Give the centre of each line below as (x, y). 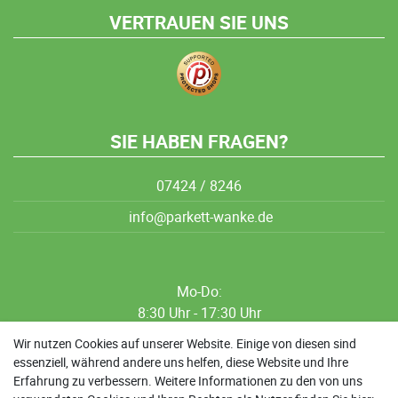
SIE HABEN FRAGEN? (199, 141)
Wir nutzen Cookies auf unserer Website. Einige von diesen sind (185, 343)
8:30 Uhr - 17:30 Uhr (199, 312)
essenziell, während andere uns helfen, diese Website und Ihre (181, 362)
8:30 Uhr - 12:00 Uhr (199, 334)
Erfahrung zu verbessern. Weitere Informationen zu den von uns (188, 381)
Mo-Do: (199, 291)
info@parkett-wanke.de (199, 216)
